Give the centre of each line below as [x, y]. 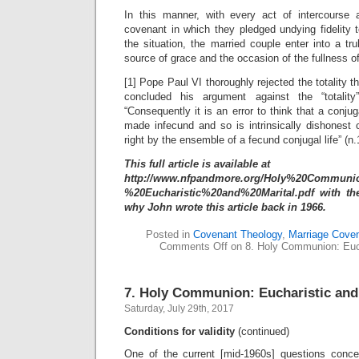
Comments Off [194, 246]
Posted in [169, 234]
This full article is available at [197, 164]
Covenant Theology [237, 234]
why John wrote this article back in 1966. [225, 207]
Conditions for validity [179, 331]
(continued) [262, 331]
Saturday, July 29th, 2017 [179, 309]
